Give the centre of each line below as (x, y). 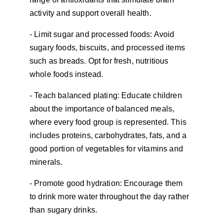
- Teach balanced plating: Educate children (107, 95)
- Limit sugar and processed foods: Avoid (103, 34)
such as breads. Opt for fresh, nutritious (100, 61)
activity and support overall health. (91, 13)
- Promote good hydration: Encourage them (107, 183)
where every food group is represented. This (109, 122)
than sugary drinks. (64, 210)
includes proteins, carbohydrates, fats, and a (109, 135)
